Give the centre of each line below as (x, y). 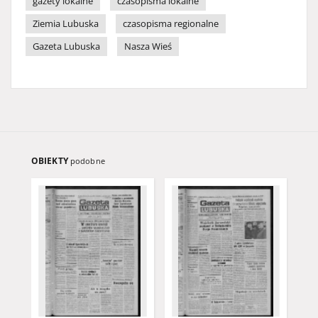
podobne (87, 161)
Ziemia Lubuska (66, 24)
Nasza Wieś (148, 46)
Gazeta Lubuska (66, 46)
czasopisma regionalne (171, 24)
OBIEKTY (51, 161)
